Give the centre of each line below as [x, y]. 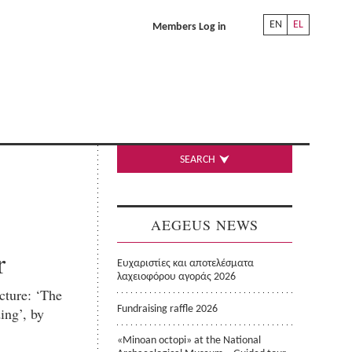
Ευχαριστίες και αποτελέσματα [186, 263]
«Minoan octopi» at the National [189, 341]
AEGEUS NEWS [204, 224]
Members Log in [189, 27]
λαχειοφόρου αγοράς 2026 [177, 277]
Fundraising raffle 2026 [168, 310]
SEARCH [198, 160]
